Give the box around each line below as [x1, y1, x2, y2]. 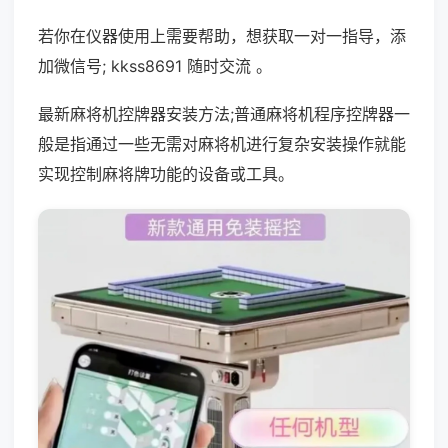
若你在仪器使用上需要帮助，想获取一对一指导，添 [38, 26, 406, 46]
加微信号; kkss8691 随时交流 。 [38, 56, 272, 76]
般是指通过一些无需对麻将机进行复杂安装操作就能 [38, 134, 406, 154]
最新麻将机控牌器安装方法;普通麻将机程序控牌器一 [38, 104, 410, 124]
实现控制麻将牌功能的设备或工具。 [38, 164, 294, 184]
